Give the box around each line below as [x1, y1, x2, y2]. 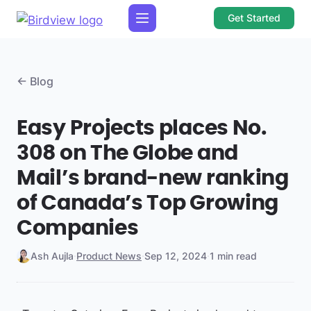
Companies [17, 218, 139, 239]
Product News [76, 250, 142, 262]
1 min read [210, 250, 257, 262]
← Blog [17, 74, 53, 88]
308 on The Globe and [17, 143, 238, 164]
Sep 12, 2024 [144, 250, 207, 262]
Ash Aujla [31, 250, 74, 262]
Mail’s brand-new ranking [17, 168, 289, 189]
